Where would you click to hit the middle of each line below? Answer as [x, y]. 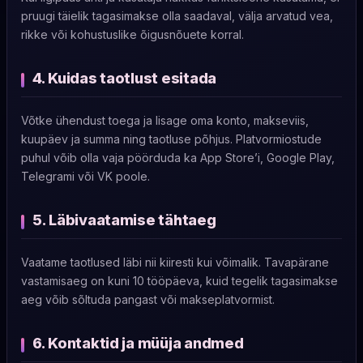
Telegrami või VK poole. [85, 176]
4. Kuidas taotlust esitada [124, 78]
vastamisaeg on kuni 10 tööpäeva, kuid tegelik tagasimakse [179, 281]
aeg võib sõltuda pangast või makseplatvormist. [148, 299]
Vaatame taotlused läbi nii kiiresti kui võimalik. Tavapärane [175, 262]
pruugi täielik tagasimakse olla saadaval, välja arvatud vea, [177, 16]
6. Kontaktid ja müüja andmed [138, 343]
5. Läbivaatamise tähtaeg [124, 220]
